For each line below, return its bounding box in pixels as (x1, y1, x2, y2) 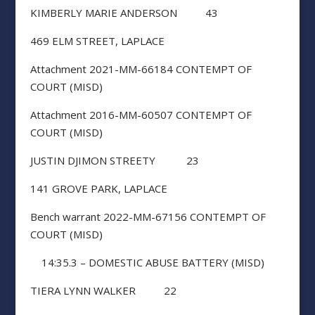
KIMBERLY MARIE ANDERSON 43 (30, 6, 218, 20)
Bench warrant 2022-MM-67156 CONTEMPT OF (30, 210, 266, 224)
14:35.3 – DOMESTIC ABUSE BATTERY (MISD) (30, 255, 264, 269)
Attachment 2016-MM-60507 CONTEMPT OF (30, 108, 252, 122)
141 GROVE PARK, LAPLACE (30, 181, 167, 195)
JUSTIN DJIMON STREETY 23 (30, 153, 199, 167)
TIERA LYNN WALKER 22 (30, 283, 176, 297)
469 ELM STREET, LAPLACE (30, 34, 165, 48)
